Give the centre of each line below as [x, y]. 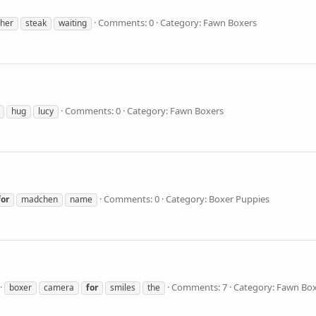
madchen [39, 199]
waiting [73, 23]
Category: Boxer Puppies [218, 199]
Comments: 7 [199, 287]
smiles [123, 287]
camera [59, 287]
